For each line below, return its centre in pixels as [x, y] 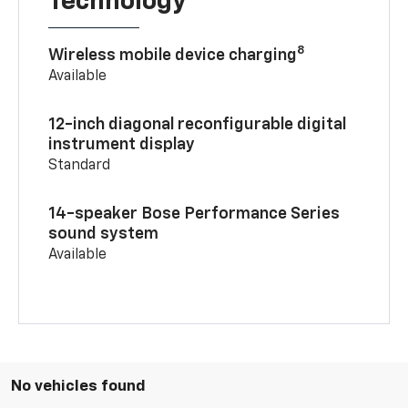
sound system [104, 234]
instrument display [122, 144]
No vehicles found [78, 386]
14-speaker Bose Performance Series [194, 214]
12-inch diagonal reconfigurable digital [198, 124]
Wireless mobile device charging [173, 55]
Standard [80, 165]
